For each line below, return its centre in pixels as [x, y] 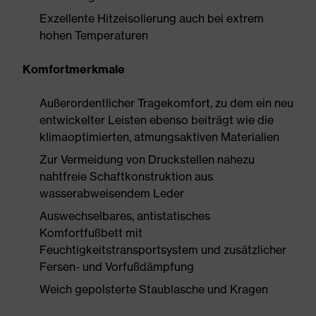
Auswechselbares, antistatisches [125, 216]
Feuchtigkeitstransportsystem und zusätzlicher [163, 250]
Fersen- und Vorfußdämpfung [117, 267]
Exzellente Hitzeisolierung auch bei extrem [152, 18]
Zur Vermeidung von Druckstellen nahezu [147, 159]
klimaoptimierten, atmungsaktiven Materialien [159, 137]
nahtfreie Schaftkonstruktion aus [126, 176]
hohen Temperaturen [94, 35]
